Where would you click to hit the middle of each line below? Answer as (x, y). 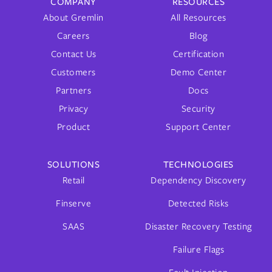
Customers (73, 72)
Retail (73, 180)
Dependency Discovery (199, 180)
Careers (73, 36)
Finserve (74, 203)
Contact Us (73, 54)
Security (198, 109)
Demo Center (199, 72)
